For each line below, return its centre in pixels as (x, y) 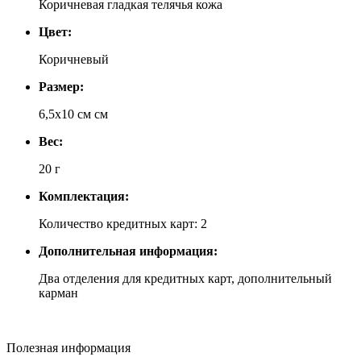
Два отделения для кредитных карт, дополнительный (185, 279)
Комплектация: (84, 197)
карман (58, 293)
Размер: (61, 87)
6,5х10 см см (73, 114)
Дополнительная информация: (128, 251)
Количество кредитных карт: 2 (123, 224)
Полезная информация (68, 348)
